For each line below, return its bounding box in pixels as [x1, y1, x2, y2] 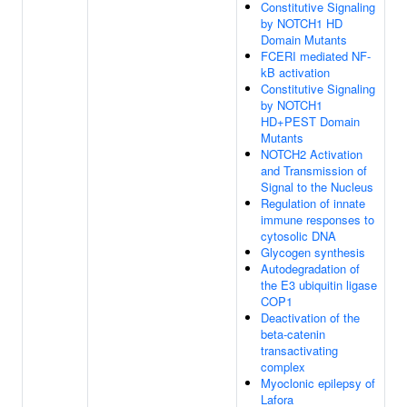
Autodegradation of [261, 260, 360, 277]
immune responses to [261, 211, 374, 228]
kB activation [261, 64, 330, 81]
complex [261, 358, 305, 375]
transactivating [261, 342, 338, 359]
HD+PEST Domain [261, 113, 360, 130]
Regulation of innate [261, 194, 365, 212]
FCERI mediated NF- [261, 47, 371, 65]
